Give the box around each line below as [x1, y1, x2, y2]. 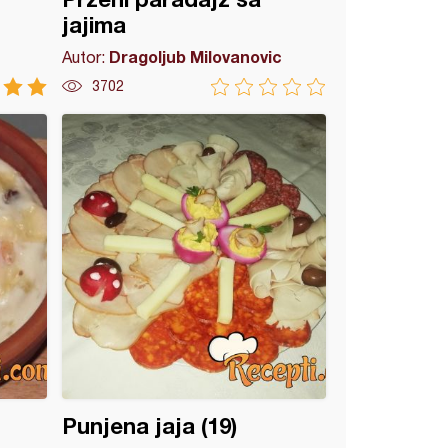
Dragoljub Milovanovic [109, 47, 283, 66]
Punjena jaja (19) [62, 413, 238, 439]
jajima [62, 12, 127, 38]
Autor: [62, 48, 110, 66]
